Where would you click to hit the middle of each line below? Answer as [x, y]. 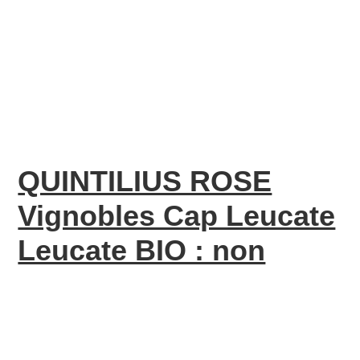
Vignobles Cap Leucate [177, 216]
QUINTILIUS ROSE [145, 181]
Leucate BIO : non [142, 250]
